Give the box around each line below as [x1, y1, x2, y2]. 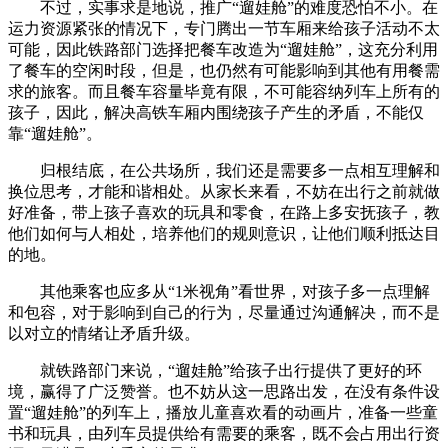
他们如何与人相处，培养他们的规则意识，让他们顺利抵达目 [8, 224, 440, 242]
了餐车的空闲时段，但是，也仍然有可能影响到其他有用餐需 [8, 61, 440, 79]
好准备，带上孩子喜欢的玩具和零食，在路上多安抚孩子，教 [8, 203, 440, 221]
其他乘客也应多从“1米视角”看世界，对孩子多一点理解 [40, 282, 430, 300]
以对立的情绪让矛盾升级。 [8, 324, 200, 342]
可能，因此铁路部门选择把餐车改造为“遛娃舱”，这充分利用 [8, 40, 438, 58]
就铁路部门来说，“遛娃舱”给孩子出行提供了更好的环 [40, 361, 422, 379]
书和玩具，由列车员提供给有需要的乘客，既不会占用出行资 [8, 424, 440, 442]
